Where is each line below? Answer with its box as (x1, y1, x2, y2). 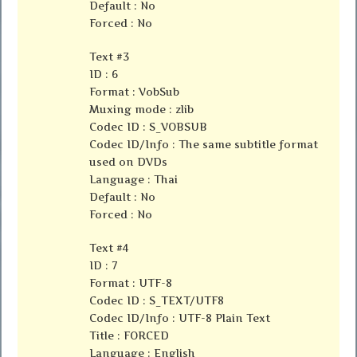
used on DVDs (89, 155, 168, 169)
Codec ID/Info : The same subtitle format (89, 138, 319, 151)
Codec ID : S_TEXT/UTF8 (89, 294, 225, 308)
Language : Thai (89, 173, 178, 186)
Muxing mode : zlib (89, 103, 194, 116)
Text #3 (89, 50, 130, 64)
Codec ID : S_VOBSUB (89, 120, 208, 134)
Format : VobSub (89, 85, 180, 99)
